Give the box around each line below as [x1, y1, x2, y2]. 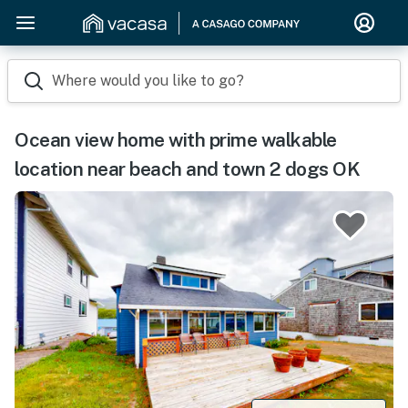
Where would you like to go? [52, 72, 244, 89]
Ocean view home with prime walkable [15, 128, 337, 151]
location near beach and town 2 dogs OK [15, 158, 360, 180]
